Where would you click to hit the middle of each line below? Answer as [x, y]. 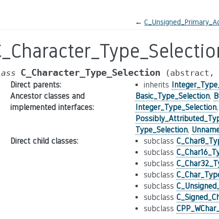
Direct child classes [43, 141]
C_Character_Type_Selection [90, 73]
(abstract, [190, 73]
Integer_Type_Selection [176, 107]
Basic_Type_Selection [172, 96]
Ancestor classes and [47, 96]
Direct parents [35, 85]
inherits [157, 85]
